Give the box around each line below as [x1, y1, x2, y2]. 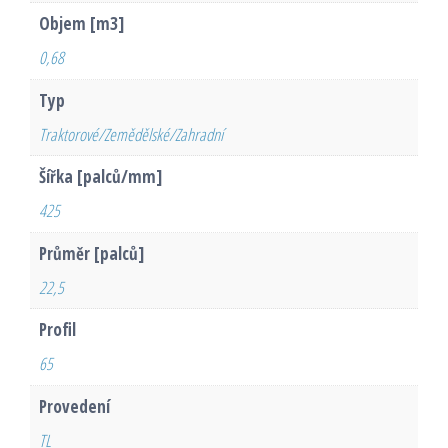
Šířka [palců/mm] [38, 165, 162, 189]
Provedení [38, 395, 110, 419]
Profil [38, 318, 76, 342]
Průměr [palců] [38, 242, 144, 266]
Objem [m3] [38, 12, 124, 36]
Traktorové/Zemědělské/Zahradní [38, 122, 223, 146]
